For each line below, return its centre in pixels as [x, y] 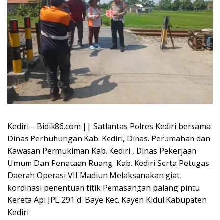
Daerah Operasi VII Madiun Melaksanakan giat [94, 175]
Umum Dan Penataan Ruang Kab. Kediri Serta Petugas [108, 163]
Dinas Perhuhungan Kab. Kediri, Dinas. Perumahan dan [109, 138]
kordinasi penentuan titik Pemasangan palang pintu [104, 187]
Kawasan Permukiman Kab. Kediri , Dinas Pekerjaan [102, 151]
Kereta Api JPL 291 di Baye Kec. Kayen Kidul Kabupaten [107, 200]
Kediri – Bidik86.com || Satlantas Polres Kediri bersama [109, 126]
